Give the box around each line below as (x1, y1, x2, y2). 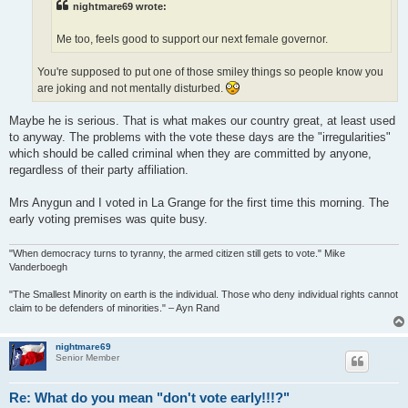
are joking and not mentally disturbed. (37, 81, 226, 95)
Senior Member (56, 352, 120, 362)
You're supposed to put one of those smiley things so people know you (37, 65, 383, 78)
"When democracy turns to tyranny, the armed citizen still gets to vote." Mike (9, 247, 345, 259)
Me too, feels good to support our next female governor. (56, 32, 328, 46)
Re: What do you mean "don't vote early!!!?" (9, 389, 290, 405)
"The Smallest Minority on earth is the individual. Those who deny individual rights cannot (9, 288, 398, 300)
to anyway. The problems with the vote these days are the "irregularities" (9, 130, 391, 145)
